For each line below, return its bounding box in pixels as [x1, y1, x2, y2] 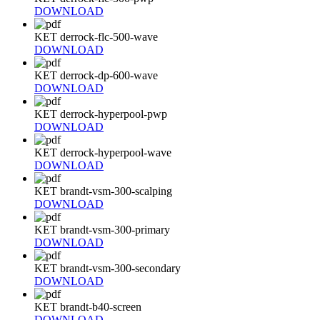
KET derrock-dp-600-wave [34, 69, 158, 81]
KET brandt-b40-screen [34, 300, 141, 313]
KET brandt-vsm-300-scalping [34, 184, 172, 197]
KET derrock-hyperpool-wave [34, 146, 171, 159]
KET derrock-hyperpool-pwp [34, 107, 167, 120]
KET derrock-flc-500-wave [34, 30, 158, 43]
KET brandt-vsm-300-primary [34, 223, 170, 236]
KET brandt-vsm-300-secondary [34, 261, 181, 274]
